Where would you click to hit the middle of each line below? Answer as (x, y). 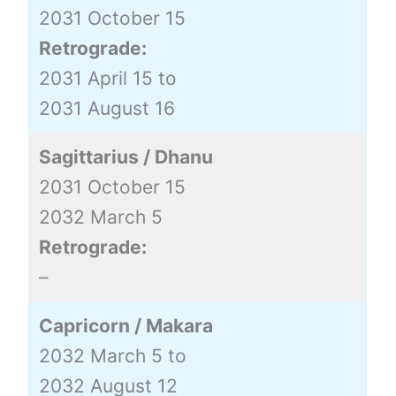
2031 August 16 (107, 108)
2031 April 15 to (107, 78)
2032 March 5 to (112, 355)
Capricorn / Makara (126, 325)
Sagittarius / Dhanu (126, 156)
